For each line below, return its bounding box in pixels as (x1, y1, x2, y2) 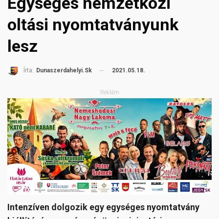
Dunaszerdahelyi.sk (36, 67, 92, 74)
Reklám (100, 89, 119, 96)
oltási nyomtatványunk (7, 14, 178, 34)
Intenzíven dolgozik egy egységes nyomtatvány (7, 202, 199, 213)
